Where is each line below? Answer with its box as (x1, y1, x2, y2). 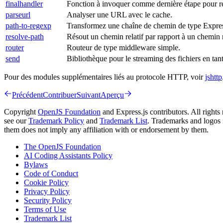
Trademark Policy (28, 116, 84, 125)
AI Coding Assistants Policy (24, 151, 112, 160)
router (5, 43, 24, 52)
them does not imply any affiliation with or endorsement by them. (4, 125, 209, 134)
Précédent (12, 90, 43, 99)
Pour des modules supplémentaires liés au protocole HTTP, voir (4, 72, 205, 81)
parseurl (5, 10, 30, 19)
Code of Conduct (24, 169, 78, 178)
